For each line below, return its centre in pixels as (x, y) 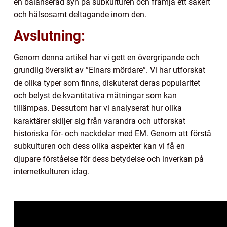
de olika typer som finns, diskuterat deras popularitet (107, 83)
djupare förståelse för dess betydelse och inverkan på (109, 159)
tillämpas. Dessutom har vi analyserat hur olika (98, 108)
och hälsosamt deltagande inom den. (80, 15)
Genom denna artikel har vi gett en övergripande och (107, 58)
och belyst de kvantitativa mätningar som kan (95, 96)
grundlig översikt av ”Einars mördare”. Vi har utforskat (109, 70)
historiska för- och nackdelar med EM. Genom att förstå (112, 134)
